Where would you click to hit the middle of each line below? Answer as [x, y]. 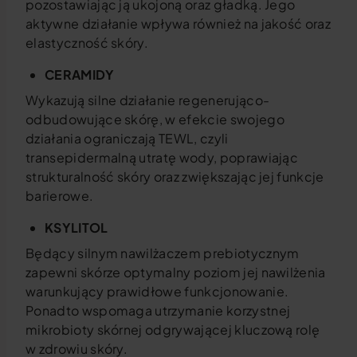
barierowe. [60, 196]
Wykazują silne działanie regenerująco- [148, 100]
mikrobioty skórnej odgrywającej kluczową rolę [173, 330]
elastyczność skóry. [87, 43]
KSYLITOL [76, 228]
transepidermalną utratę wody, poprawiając [162, 157]
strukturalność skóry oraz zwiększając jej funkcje [175, 177]
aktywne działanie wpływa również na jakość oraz [178, 24]
